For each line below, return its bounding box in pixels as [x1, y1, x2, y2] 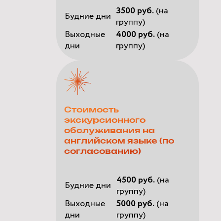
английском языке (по [64, 137, 175, 145]
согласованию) [64, 147, 142, 155]
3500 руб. [116, 4, 154, 17]
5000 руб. [116, 197, 155, 210]
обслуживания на [64, 126, 155, 135]
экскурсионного [64, 116, 146, 124]
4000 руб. [116, 28, 155, 41]
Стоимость [64, 106, 119, 114]
